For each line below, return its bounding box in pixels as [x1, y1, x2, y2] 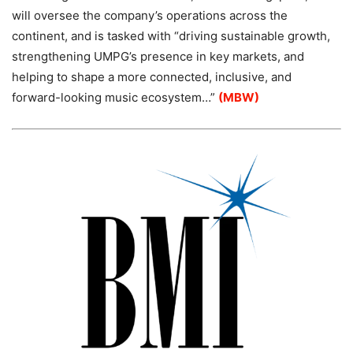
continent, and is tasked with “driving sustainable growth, [12, 28, 330, 43]
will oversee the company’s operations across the [12, 7, 288, 23]
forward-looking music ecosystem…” [12, 89, 218, 105]
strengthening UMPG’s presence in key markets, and [12, 48, 304, 64]
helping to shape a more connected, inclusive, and [12, 69, 292, 84]
